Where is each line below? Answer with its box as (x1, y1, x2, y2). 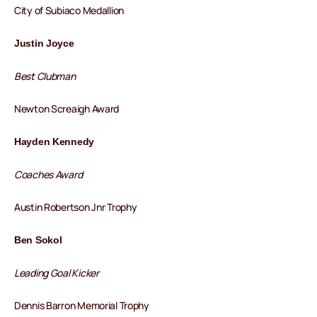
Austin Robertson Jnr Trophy (14, 200, 137, 214)
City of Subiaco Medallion (14, 4, 124, 18)
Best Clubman (14, 69, 76, 83)
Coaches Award (14, 168, 83, 182)
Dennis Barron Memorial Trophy (14, 299, 149, 313)
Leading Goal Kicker (14, 266, 99, 280)
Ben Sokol (14, 234, 62, 246)
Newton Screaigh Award (14, 102, 120, 116)
